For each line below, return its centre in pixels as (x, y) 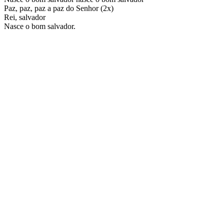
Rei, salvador (25, 17)
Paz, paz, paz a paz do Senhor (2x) (59, 8)
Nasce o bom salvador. (40, 26)
